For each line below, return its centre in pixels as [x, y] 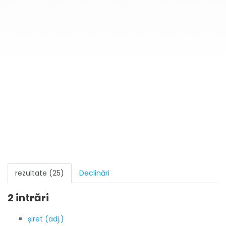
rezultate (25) [40, 173]
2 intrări [28, 198]
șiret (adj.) [46, 219]
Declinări [94, 173]
